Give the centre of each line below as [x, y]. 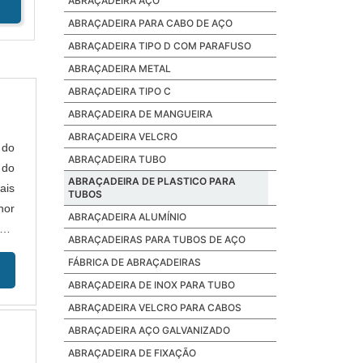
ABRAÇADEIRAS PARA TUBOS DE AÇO [156, 239]
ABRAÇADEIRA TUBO [117, 159]
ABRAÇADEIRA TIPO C [119, 91]
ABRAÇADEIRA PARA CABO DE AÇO [150, 23]
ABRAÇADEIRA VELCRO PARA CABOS [154, 307]
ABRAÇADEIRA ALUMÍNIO [127, 217]
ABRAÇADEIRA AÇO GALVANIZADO [149, 330]
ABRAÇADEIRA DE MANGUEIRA [140, 114]
